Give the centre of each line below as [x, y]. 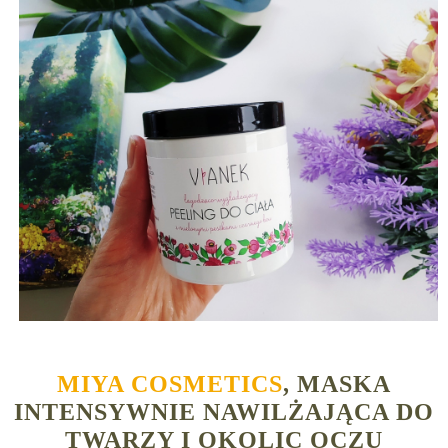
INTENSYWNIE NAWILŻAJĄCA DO [224, 412]
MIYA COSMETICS [170, 384]
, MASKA [337, 384]
